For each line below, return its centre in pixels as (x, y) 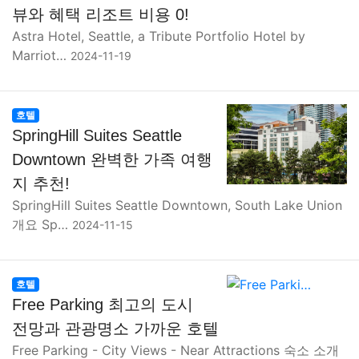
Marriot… (41, 55)
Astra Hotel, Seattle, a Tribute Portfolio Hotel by (159, 36)
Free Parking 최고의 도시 (103, 305)
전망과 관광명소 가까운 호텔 (115, 329)
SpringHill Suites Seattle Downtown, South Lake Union (177, 205)
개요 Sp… (42, 224)
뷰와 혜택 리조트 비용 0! (101, 14)
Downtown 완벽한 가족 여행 (112, 159)
